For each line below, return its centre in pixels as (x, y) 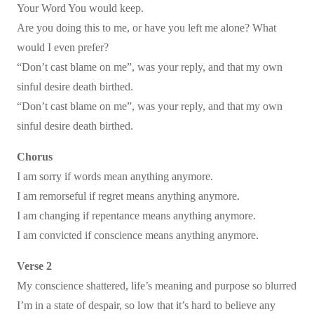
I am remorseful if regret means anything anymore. (128, 196)
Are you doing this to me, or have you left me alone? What (146, 28)
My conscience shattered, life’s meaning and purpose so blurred (157, 286)
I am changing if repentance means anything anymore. (136, 216)
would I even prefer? (63, 47)
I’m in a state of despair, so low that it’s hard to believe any (146, 305)
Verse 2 (34, 266)
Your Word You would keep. (80, 8)
